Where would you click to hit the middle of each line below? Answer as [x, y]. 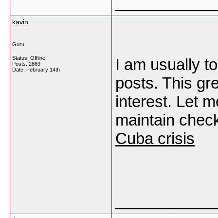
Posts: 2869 [26, 64]
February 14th [43, 70]
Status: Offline [29, 58]
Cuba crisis [155, 138]
